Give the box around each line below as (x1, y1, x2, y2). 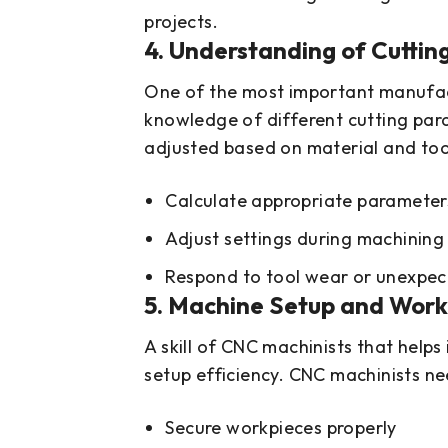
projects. (144, 10, 223, 34)
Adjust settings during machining (165, 227, 445, 251)
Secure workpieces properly (165, 416, 397, 440)
